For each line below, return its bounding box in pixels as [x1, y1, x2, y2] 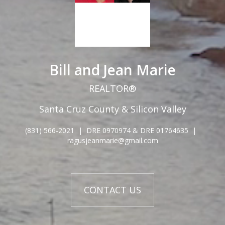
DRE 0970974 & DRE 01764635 [86, 126, 188, 135]
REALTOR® [89, 82, 136, 94]
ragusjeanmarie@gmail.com [67, 136, 158, 145]
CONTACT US [84, 184, 141, 196]
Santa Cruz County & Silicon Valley [39, 103, 186, 115]
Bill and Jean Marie [49, 60, 176, 79]
